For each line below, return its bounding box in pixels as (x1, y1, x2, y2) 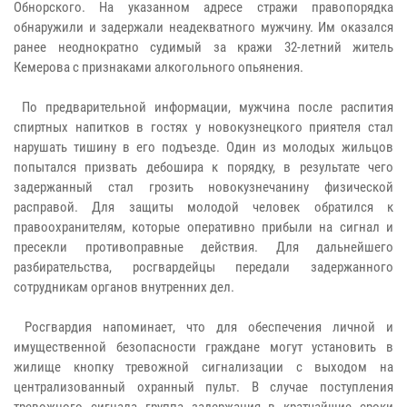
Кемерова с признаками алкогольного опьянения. (14, 59, 303, 76)
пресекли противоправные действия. (14, 239, 276, 256)
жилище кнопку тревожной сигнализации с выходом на (14, 359, 393, 376)
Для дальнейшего (275, 239, 393, 256)
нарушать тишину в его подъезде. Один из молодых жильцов (14, 139, 393, 156)
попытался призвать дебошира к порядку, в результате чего (14, 159, 393, 176)
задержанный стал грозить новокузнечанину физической (14, 179, 393, 196)
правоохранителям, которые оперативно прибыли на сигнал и (14, 219, 393, 236)
